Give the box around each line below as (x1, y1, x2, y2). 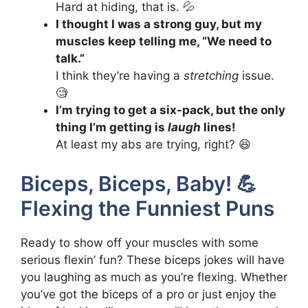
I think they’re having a (56, 69, 184, 83)
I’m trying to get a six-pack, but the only (56, 103, 285, 118)
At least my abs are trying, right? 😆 (56, 137, 251, 152)
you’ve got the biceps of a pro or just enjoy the (21, 287, 276, 301)
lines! (201, 120, 236, 135)
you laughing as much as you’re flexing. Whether (21, 269, 287, 284)
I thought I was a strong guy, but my (56, 17, 262, 32)
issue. (239, 69, 274, 83)
